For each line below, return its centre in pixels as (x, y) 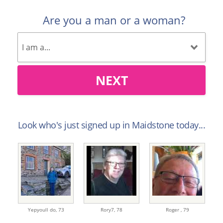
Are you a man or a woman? (114, 20)
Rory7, (109, 210)
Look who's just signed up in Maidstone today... (111, 125)
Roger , (174, 210)
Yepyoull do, (43, 210)
